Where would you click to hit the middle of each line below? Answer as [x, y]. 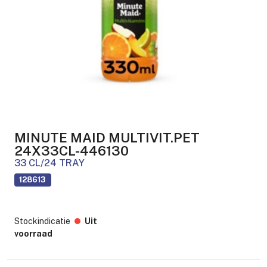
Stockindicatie [42, 221]
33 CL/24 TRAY [49, 162]
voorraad [33, 233]
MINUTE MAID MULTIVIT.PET [107, 137]
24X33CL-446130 [71, 150]
